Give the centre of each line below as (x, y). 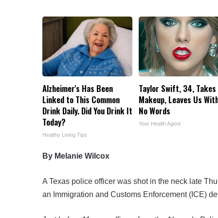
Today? (54, 122)
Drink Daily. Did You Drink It (87, 111)
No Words (155, 111)
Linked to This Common (81, 100)
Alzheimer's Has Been (78, 89)
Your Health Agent (160, 124)
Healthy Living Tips (65, 135)
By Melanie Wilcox (76, 156)
